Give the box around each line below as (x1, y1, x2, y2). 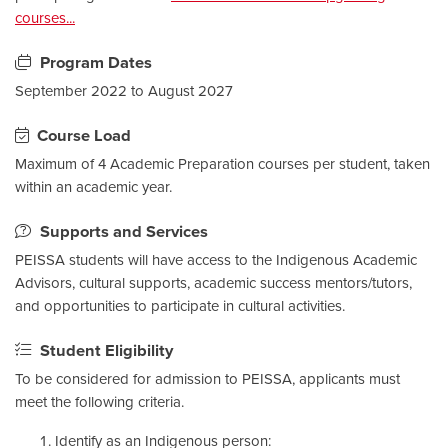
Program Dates (40, 52, 152, 73)
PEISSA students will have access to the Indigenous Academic (15, 250, 417, 269)
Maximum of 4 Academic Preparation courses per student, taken (15, 154, 430, 173)
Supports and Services (40, 221, 208, 242)
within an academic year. (15, 177, 172, 196)
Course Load (37, 125, 131, 146)
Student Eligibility (40, 340, 173, 361)
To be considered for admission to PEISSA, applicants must (15, 369, 400, 388)
